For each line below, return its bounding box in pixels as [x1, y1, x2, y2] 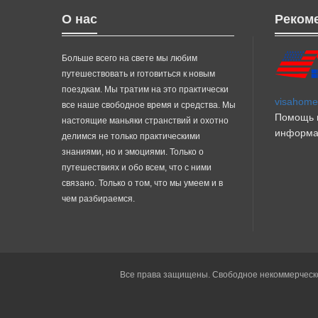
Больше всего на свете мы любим [62, 53, 197, 63]
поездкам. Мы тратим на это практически [62, 84, 229, 94]
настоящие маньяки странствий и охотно [62, 115, 229, 126]
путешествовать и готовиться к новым [62, 68, 215, 79]
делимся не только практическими [62, 131, 200, 141]
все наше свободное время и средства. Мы [62, 99, 236, 110]
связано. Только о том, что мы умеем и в [62, 177, 223, 188]
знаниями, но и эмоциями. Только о [62, 146, 204, 157]
